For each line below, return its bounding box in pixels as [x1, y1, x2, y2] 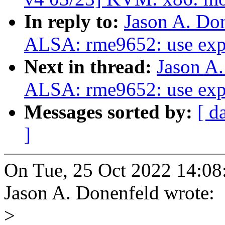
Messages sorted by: [24, 101, 197, 123]
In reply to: [24, 11, 124, 33]
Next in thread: [24, 56, 157, 78]
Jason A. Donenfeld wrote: [4, 182, 214, 204]
